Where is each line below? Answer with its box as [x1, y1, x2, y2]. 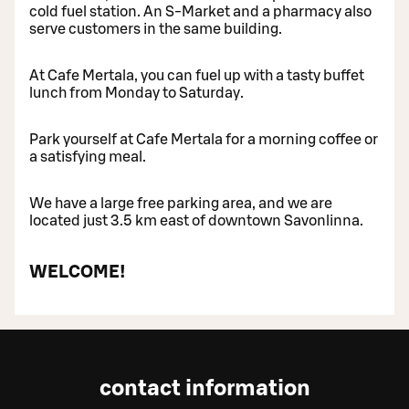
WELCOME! [29, 263, 126, 281]
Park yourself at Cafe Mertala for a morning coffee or [29, 132, 378, 148]
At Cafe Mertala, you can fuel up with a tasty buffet [29, 68, 364, 84]
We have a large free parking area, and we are [29, 196, 332, 212]
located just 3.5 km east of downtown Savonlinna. [29, 214, 363, 229]
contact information [99, 378, 310, 401]
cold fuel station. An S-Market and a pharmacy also [29, 5, 372, 20]
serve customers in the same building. [29, 22, 282, 37]
